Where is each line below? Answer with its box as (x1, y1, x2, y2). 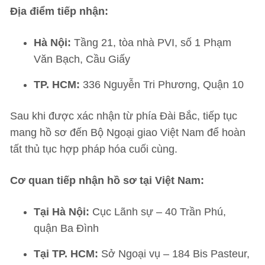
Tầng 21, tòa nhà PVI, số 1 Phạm (71, 37, 231, 49)
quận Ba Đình (34, 222, 99, 234)
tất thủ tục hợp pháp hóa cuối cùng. (10, 143, 177, 155)
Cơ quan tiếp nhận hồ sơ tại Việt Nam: (10, 174, 204, 186)
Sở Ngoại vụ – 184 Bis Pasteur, (98, 248, 250, 260)
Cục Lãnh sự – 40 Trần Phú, (89, 206, 226, 218)
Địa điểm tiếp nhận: (10, 5, 108, 17)
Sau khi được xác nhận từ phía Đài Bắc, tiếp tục (10, 110, 237, 122)
